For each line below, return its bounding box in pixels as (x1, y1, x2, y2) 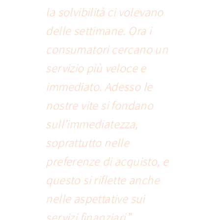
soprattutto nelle (46, 135, 130, 151)
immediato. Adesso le (46, 79, 153, 95)
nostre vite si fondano (46, 98, 154, 113)
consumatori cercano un (46, 42, 168, 57)
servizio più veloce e (46, 60, 146, 76)
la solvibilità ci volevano (46, 4, 164, 20)
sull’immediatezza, (46, 116, 138, 132)
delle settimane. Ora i (46, 23, 152, 39)
